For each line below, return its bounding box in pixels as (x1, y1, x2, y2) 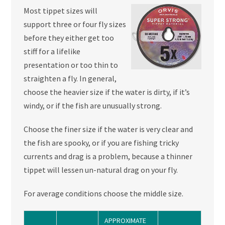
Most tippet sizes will (23, 6, 97, 16)
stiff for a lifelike (23, 46, 80, 57)
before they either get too (23, 33, 114, 43)
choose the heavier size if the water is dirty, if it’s (23, 87, 190, 97)
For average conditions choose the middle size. (23, 188, 183, 199)
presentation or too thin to (23, 60, 118, 70)
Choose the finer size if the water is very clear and (23, 124, 193, 135)
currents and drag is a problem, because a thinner (23, 151, 192, 162)
